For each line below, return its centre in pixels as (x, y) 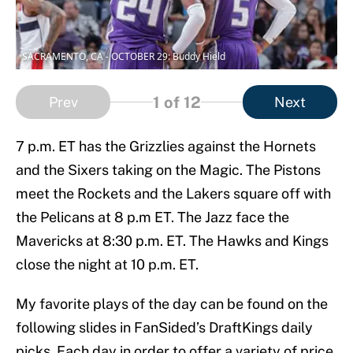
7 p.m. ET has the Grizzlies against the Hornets (166, 147)
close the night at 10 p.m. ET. (107, 265)
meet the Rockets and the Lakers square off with (173, 194)
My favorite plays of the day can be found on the (172, 304)
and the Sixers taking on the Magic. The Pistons (168, 170)
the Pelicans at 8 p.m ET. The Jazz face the (152, 217)
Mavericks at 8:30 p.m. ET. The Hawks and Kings (172, 241)
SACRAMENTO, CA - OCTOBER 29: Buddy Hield (124, 57)
